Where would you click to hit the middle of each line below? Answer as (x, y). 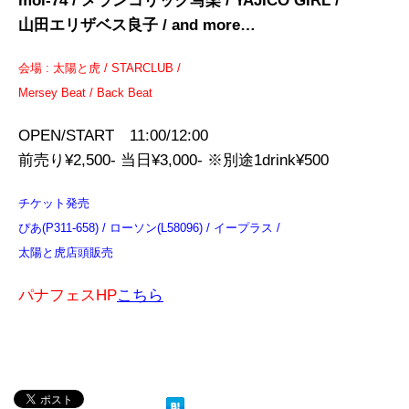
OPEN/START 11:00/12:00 (113, 136)
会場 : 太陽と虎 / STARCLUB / (100, 68)
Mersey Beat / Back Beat (85, 93)
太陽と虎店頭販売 (66, 253)
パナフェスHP (68, 296)
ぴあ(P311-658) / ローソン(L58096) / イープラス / (149, 228)
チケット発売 (54, 204)
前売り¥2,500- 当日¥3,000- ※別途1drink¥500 (173, 161)
